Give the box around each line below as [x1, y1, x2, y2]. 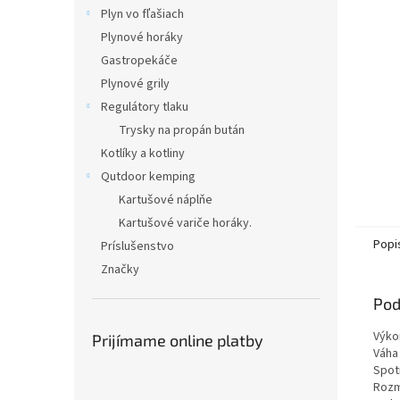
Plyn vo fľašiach [101, 5, 184, 23]
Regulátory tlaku [101, 98, 188, 116]
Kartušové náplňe [119, 191, 212, 209]
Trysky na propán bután [119, 121, 245, 139]
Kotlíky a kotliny [101, 145, 185, 162]
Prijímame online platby [92, 330, 263, 350]
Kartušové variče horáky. [119, 214, 252, 232]
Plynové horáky [101, 29, 183, 46]
